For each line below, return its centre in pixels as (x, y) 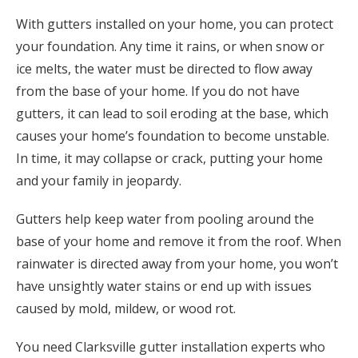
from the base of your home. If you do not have (158, 91)
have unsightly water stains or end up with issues (164, 286)
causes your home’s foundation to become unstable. (173, 136)
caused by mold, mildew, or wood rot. (127, 308)
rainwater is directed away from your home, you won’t (177, 264)
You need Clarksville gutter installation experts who (171, 347)
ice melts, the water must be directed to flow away (164, 69)
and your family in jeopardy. (99, 181)
